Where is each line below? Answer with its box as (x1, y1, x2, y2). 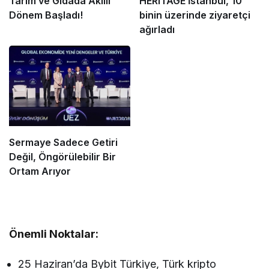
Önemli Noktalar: (9, 227, 99, 240)
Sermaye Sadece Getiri (9, 136, 118, 148)
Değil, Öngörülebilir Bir (9, 150, 116, 163)
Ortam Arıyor (9, 165, 71, 177)
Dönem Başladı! (9, 8, 83, 21)
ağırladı (139, 23, 175, 35)
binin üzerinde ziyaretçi (139, 8, 250, 21)
